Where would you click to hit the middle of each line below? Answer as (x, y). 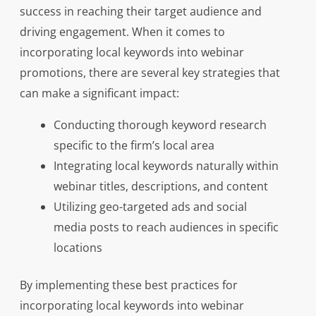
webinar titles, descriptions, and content (160, 187)
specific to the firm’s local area (134, 146)
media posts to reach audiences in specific (166, 227)
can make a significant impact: (99, 93)
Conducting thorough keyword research (160, 125)
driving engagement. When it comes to (122, 32)
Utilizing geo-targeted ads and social (150, 207)
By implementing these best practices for (128, 285)
